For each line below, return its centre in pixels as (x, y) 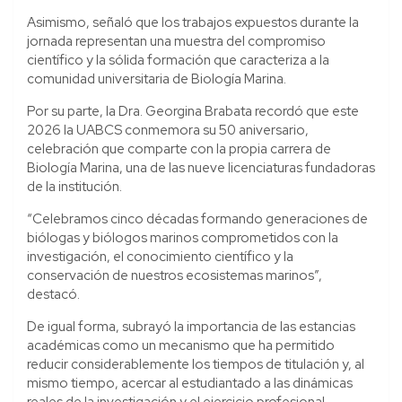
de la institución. (74, 186)
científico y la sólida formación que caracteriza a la (178, 60)
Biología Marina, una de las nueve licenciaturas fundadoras (201, 167)
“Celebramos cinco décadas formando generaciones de (197, 218)
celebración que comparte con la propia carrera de (179, 149)
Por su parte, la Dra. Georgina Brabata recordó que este (193, 111)
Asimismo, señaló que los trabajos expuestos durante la (193, 22)
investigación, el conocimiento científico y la (160, 256)
